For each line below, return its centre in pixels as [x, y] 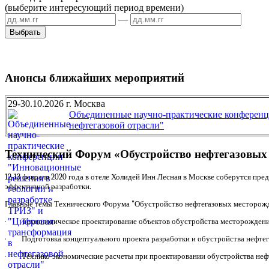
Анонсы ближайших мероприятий [95, 77]
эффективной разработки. [48, 186]
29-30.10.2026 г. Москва [56, 104]
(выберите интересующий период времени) [94, 8]
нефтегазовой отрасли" [116, 125]
